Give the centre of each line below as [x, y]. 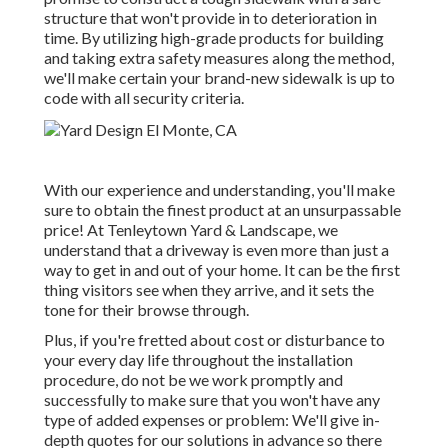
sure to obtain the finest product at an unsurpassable [222, 210]
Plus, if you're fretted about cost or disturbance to [214, 340]
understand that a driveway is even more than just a [216, 250]
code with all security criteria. [144, 98]
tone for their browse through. [146, 310]
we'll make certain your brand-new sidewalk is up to [219, 78]
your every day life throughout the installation [198, 360]
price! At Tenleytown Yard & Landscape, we [191, 230]
